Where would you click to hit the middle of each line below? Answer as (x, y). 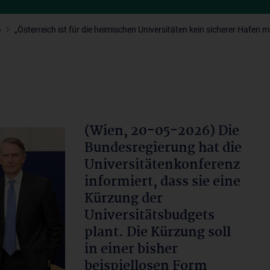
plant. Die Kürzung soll (158, 233)
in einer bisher (131, 250)
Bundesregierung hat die (163, 148)
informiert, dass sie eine (162, 182)
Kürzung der (124, 199)
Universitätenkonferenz (162, 165)
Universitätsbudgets (149, 216)
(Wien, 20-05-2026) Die (162, 131)
